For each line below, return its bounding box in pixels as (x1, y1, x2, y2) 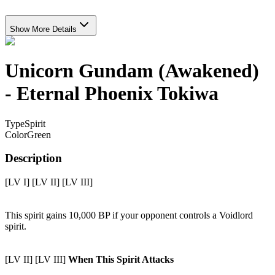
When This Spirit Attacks (68, 254, 174, 265)
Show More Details (10, 24, 77, 34)
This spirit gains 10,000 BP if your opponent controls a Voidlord (5, 210, 253, 220)
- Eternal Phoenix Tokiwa (5, 82, 219, 105)
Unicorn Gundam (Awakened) (5, 60, 259, 82)
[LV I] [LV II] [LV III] (5, 177, 93, 187)
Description (5, 152, 62, 165)
